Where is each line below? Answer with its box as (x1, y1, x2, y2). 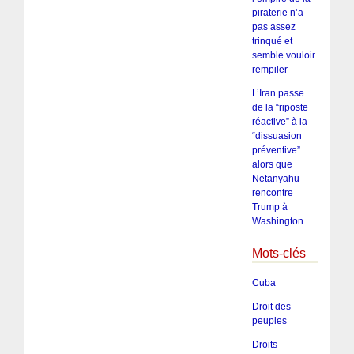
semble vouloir (251, 49, 315, 61)
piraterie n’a (251, 6, 303, 18)
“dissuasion (251, 130, 302, 141)
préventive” (251, 144, 300, 156)
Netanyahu (251, 172, 299, 184)
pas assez (251, 21, 296, 32)
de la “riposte (251, 101, 308, 113)
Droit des (251, 301, 291, 313)
